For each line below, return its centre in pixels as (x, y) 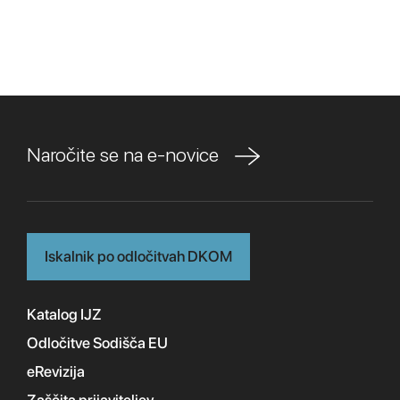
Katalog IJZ (64, 315)
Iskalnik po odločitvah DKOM (138, 257)
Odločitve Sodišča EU (97, 343)
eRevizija (56, 372)
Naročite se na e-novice (129, 154)
